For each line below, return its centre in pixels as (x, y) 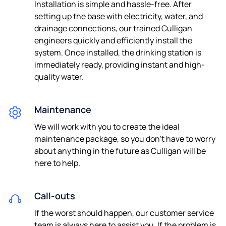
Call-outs (55, 195)
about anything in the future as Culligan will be (120, 151)
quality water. (59, 76)
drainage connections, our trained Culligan (113, 28)
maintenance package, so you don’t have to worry (125, 138)
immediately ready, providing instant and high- (120, 64)
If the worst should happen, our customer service (124, 213)
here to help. (57, 163)
